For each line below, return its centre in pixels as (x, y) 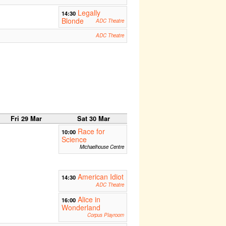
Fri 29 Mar (26, 118)
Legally (89, 13)
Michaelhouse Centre (102, 147)
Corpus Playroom (105, 215)
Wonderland (81, 207)
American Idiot (100, 176)
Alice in (89, 199)
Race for (91, 131)
